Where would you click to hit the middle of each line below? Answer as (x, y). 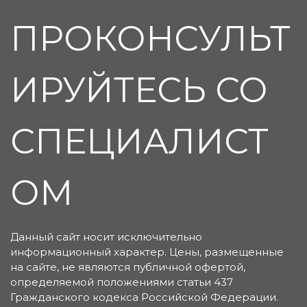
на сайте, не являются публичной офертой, (128, 267)
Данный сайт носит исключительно (106, 237)
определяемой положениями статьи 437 (122, 282)
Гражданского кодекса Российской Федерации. (144, 297)
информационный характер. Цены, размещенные (147, 252)
